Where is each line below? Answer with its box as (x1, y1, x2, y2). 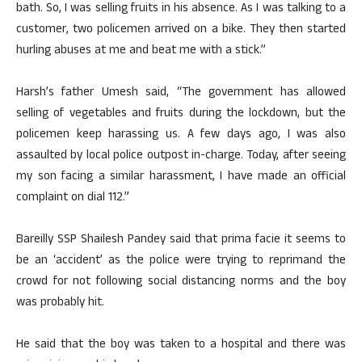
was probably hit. (16, 293, 104, 314)
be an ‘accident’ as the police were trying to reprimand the (16, 251, 346, 271)
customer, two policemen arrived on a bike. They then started (16, 20, 346, 40)
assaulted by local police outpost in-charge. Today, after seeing (16, 146, 346, 166)
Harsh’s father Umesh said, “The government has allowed (16, 83, 346, 103)
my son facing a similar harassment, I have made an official (16, 167, 346, 187)
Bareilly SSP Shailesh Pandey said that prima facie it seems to (16, 230, 346, 250)
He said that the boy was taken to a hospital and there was (16, 335, 346, 356)
